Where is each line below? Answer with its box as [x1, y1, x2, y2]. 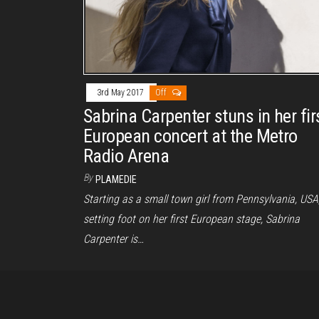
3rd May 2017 [97, 88, 146, 98]
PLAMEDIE [95, 174, 137, 186]
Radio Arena [83, 145, 169, 167]
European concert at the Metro [83, 125, 298, 147]
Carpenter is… [83, 232, 144, 246]
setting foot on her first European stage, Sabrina [83, 212, 300, 226]
